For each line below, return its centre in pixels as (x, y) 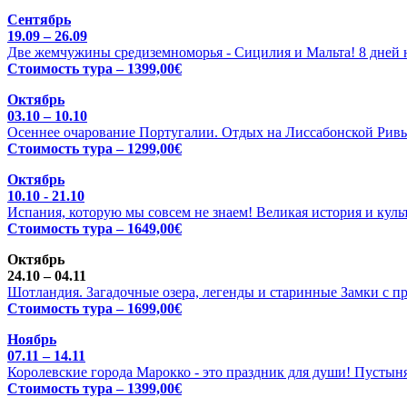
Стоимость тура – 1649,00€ (94, 228)
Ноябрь (32, 339)
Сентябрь (39, 19)
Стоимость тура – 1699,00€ (94, 308)
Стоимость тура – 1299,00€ (94, 148)
